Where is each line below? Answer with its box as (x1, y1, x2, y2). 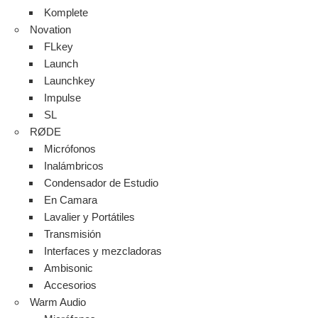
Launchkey (44, 74, 96, 87)
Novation (29, 23, 71, 35)
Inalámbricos (44, 159, 104, 172)
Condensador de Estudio (44, 176, 159, 189)
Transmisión (44, 227, 102, 240)
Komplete (44, 6, 89, 18)
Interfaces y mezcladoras (44, 244, 163, 257)
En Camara (44, 193, 98, 206)
